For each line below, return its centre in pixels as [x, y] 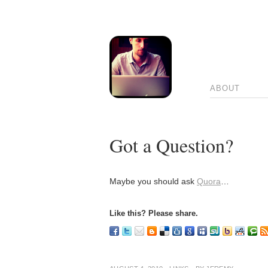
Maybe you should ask [153, 181]
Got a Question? [171, 145]
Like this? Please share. [154, 213]
